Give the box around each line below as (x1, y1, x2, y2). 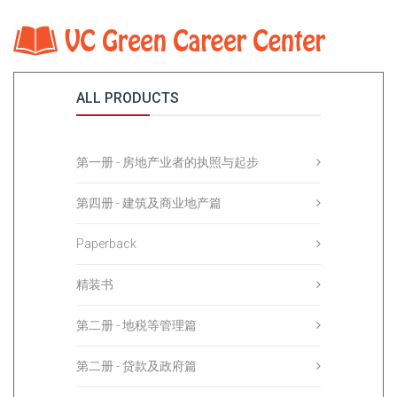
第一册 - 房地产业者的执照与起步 (76, 155, 259, 169)
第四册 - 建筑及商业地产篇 (76, 196, 222, 210)
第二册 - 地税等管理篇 (76, 318, 197, 332)
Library (67, 28, 105, 43)
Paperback (76, 237, 136, 251)
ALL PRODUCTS (76, 90, 179, 106)
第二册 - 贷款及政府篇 (76, 359, 197, 373)
